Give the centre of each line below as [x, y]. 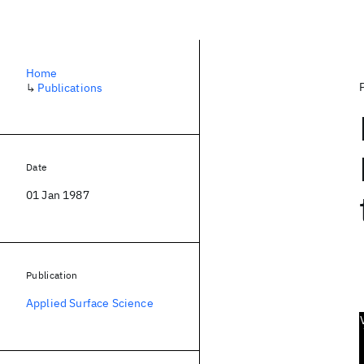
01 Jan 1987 [58, 195]
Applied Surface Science [90, 303]
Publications [70, 88]
